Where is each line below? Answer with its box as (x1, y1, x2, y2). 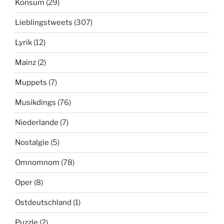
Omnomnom (15, 158, 59, 167)
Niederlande (15, 118, 58, 127)
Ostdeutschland (15, 198, 71, 207)
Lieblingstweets (15, 18, 72, 27)
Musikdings (15, 98, 56, 107)
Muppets (15, 78, 47, 87)
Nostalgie (15, 138, 49, 147)
